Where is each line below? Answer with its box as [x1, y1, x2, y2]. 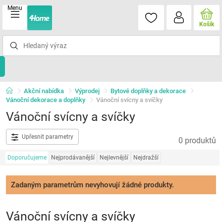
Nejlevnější [99, 154, 128, 161]
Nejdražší [133, 154, 159, 161]
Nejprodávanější [51, 154, 95, 161]
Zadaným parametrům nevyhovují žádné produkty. [10, 180, 174, 189]
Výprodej [74, 87, 100, 95]
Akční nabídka [23, 87, 64, 95]
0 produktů [178, 136, 217, 145]
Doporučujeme [7, 154, 47, 161]
